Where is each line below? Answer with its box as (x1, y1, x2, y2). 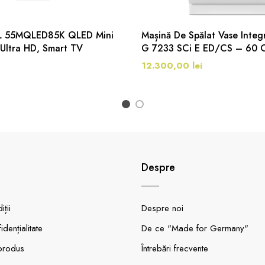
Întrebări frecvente (141, 242, 208, 255)
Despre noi (141, 202, 183, 215)
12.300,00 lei (141, 59, 202, 72)
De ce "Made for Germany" (141, 222, 248, 235)
